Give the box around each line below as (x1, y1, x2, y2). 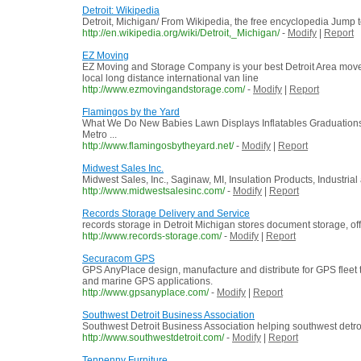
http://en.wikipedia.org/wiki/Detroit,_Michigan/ (82, 27, 280, 39)
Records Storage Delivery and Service (82, 208, 250, 220)
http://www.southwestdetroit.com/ (82, 332, 224, 344)
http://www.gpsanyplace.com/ (82, 287, 209, 299)
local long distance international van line (82, 73, 259, 85)
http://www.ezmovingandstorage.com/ (82, 84, 245, 96)
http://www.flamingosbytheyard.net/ (82, 140, 234, 152)
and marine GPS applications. (82, 276, 213, 288)
